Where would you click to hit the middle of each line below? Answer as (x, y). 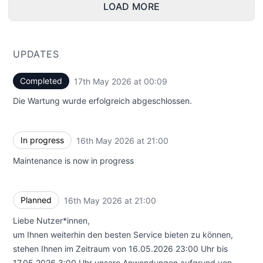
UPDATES (36, 54)
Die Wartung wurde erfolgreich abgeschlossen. (102, 101)
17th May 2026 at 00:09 (121, 81)
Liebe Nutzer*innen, (51, 220)
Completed (41, 81)
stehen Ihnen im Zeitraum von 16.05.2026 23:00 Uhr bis (120, 249)
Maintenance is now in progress (73, 161)
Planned (36, 200)
